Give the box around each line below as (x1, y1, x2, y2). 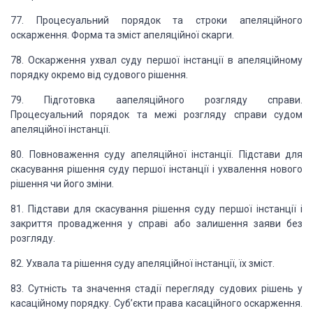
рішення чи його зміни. (10, 178, 114, 189)
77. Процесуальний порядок (10, 15, 161, 26)
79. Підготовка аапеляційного (10, 94, 184, 105)
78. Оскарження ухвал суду (10, 54, 143, 66)
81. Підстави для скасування (10, 203, 148, 214)
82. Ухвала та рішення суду (10, 258, 135, 269)
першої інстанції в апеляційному (142, 54, 303, 66)
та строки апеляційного (160, 15, 303, 26)
